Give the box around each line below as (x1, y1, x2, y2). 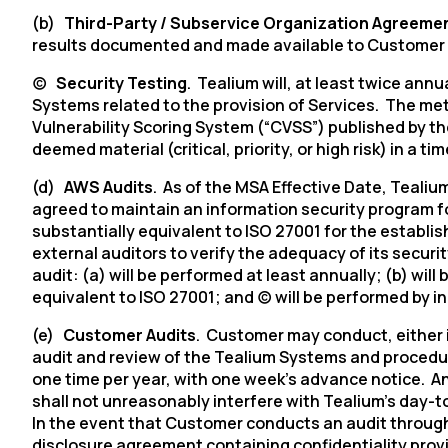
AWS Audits (64, 176, 153, 198)
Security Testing (56, 72, 187, 94)
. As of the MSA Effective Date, (153, 176, 390, 198)
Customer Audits (63, 324, 196, 346)
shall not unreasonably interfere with (32, 390, 323, 412)
